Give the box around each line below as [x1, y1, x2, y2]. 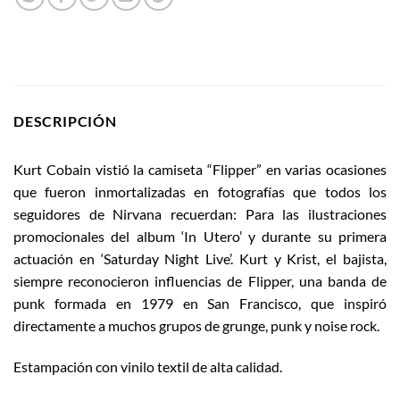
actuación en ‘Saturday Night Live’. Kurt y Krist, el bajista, [13, 250, 387, 268]
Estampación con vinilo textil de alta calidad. [13, 357, 282, 375]
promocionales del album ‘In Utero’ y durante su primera [13, 228, 387, 246]
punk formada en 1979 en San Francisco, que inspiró [13, 295, 387, 312]
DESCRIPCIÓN [13, 112, 117, 130]
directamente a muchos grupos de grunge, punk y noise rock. [13, 317, 379, 335]
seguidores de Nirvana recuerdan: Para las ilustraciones [13, 205, 387, 223]
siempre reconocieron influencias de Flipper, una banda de [13, 272, 387, 290]
